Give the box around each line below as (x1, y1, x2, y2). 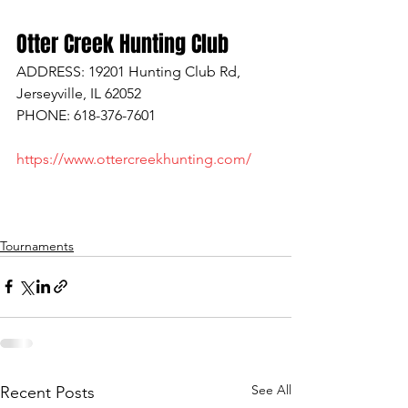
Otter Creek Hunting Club (16, 27, 229, 60)
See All (251, 381, 291, 398)
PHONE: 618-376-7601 (16, 106, 156, 124)
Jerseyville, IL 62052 (16, 84, 141, 102)
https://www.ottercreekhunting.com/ (16, 149, 251, 168)
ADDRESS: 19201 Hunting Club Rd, (16, 62, 244, 80)
